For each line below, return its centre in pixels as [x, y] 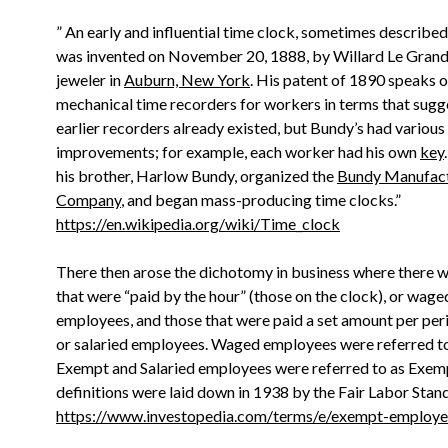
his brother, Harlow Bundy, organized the [196, 175]
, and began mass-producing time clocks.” [261, 199]
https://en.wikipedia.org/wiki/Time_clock [198, 223]
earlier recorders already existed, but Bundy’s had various [250, 127]
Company [88, 199]
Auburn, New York [187, 79]
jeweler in [90, 79]
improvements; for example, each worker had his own [238, 151]
